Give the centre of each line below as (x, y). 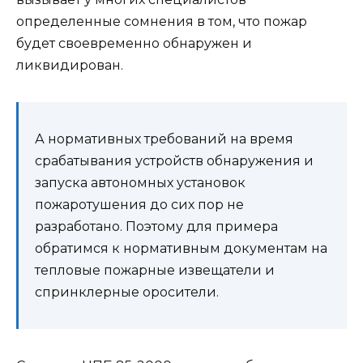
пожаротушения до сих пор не (139, 205)
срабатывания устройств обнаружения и (174, 161)
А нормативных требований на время (164, 139)
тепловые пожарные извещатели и (155, 271)
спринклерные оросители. (127, 293)
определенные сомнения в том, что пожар (162, 22)
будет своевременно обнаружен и (134, 44)
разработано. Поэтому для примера (156, 227)
